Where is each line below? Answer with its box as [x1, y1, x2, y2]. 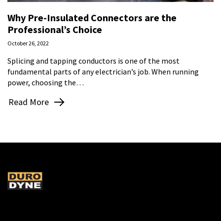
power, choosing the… [7, 77, 84, 87]
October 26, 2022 [7, 39, 49, 47]
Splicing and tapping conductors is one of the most [7, 55, 180, 66]
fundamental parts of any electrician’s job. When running [7, 66, 199, 76]
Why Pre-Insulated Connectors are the [7, 11, 177, 24]
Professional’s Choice [7, 23, 102, 36]
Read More [8, 96, 49, 108]
